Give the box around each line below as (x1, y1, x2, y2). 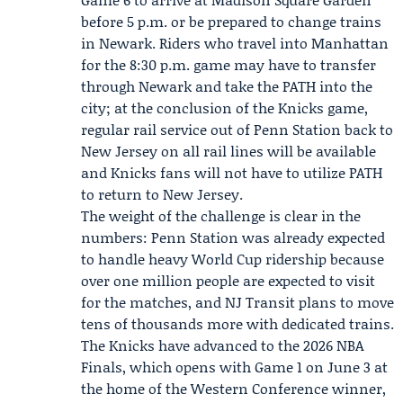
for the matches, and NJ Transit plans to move (81, 291, 394, 312)
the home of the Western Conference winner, (81, 378, 386, 399)
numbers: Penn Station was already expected (81, 227, 385, 247)
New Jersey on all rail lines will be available (81, 140, 376, 161)
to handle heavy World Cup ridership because (81, 248, 384, 269)
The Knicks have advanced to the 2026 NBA (81, 335, 364, 355)
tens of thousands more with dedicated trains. (81, 313, 394, 334)
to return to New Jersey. (81, 184, 243, 204)
